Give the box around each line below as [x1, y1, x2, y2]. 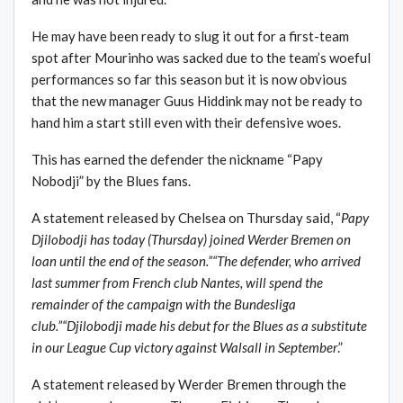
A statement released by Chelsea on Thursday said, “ [31, 210, 341, 227]
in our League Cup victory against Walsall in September [31, 339, 337, 356]
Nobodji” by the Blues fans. [31, 173, 191, 190]
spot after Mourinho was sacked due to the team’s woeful [31, 49, 371, 67]
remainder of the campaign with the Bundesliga [31, 296, 296, 313]
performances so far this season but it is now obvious [31, 71, 347, 88]
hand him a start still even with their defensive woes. [31, 114, 341, 131]
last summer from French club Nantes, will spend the [31, 274, 323, 291]
